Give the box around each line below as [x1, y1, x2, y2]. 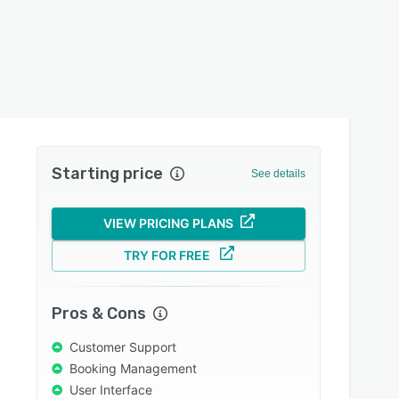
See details [250, 167, 305, 180]
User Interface [69, 382, 153, 397]
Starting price [52, 164, 164, 183]
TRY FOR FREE [123, 248, 210, 263]
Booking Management [69, 361, 198, 376]
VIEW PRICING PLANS [102, 216, 233, 231]
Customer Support [69, 339, 177, 354]
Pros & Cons [52, 304, 147, 323]
